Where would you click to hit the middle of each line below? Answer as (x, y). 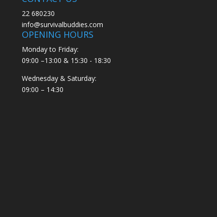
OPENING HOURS (57, 34)
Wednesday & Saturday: (59, 78)
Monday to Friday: (50, 49)
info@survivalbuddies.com (62, 24)
